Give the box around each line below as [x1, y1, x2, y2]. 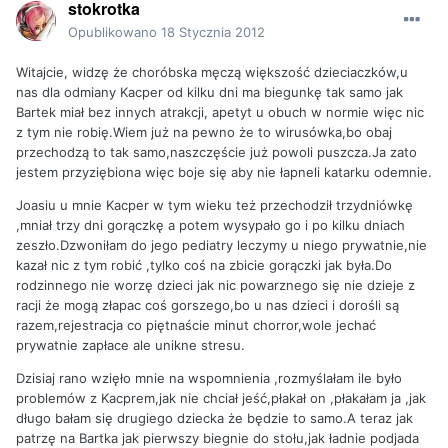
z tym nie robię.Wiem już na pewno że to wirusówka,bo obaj [16, 124, 392, 141]
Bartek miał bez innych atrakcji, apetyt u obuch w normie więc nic [16, 104, 424, 121]
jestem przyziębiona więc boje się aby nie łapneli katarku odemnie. [16, 164, 432, 181]
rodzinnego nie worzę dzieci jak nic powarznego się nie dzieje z [16, 277, 415, 294]
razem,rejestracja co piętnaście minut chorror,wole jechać [16, 317, 376, 334]
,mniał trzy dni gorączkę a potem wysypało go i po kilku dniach [16, 217, 405, 234]
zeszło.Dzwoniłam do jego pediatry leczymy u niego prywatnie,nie [16, 237, 427, 254]
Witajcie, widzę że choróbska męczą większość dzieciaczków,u [16, 64, 408, 81]
